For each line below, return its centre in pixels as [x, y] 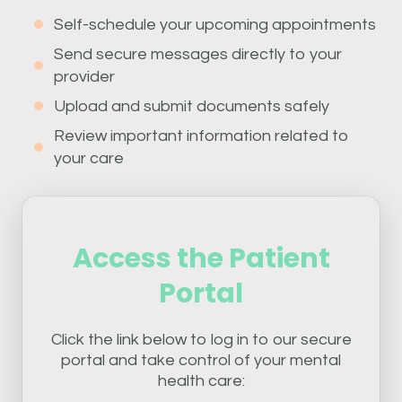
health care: [201, 380]
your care [89, 158]
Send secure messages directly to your [198, 54]
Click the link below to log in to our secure [201, 339]
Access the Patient [201, 258]
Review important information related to [201, 135]
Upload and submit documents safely [192, 106]
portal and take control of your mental [201, 360]
